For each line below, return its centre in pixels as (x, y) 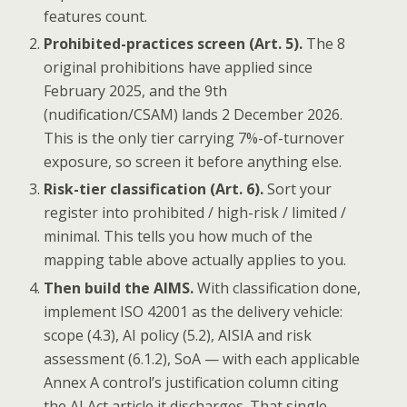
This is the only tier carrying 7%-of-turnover (194, 139)
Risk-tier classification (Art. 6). (154, 189)
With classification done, (278, 288)
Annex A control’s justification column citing (192, 382)
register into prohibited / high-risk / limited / (195, 213)
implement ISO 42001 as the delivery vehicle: (194, 311)
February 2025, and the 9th (136, 91)
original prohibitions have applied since (179, 68)
